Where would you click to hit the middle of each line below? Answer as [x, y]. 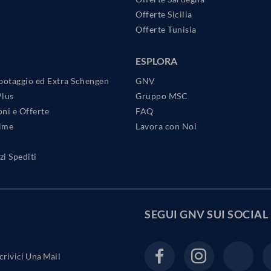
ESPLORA [156, 61]
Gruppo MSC [162, 96]
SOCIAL [248, 214]
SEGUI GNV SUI [186, 214]
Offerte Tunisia [166, 30]
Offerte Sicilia [164, 15]
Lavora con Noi [166, 126]
